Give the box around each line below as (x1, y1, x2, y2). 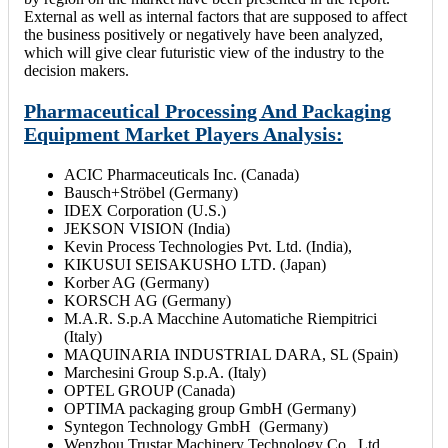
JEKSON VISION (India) (64, 219, 230, 237)
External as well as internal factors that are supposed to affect (24, 7, 407, 25)
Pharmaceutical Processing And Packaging (24, 99, 391, 122)
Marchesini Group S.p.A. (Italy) (64, 363, 266, 381)
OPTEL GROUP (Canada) (64, 381, 235, 399)
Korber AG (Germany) (64, 273, 209, 291)
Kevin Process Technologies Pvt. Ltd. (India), (64, 237, 352, 255)
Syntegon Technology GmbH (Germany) (64, 417, 328, 435)
